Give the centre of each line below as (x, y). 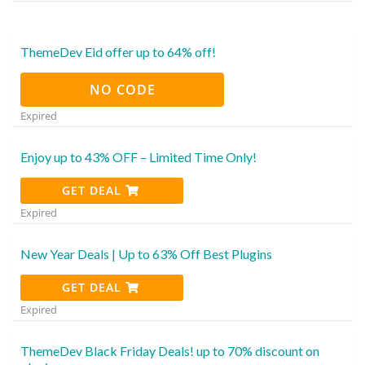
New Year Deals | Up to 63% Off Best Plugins (146, 253)
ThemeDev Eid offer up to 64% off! (118, 51)
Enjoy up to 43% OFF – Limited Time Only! (139, 156)
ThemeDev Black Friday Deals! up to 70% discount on (170, 350)
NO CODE (122, 89)
